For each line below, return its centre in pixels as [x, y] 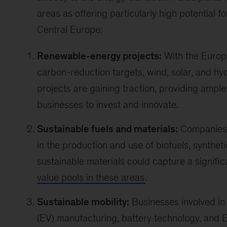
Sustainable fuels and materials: [107, 129]
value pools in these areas [90, 177]
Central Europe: [69, 29]
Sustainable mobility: [83, 202]
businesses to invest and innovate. [107, 104]
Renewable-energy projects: [99, 56]
